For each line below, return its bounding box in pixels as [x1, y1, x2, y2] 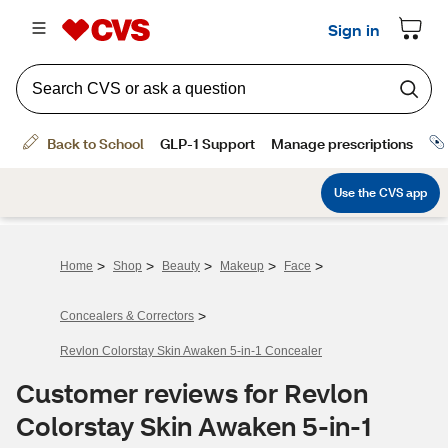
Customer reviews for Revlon [16, 376, 368, 410]
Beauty [162, 259, 200, 273]
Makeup [220, 259, 264, 273]
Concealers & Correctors [60, 309, 194, 323]
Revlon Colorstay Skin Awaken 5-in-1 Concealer [60, 344, 322, 358]
